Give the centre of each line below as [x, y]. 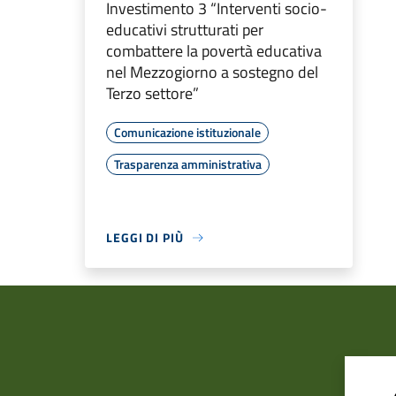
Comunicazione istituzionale [187, 133]
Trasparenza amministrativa [188, 164]
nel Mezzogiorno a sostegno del [212, 72]
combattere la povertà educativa [214, 51]
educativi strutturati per [185, 30]
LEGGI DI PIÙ [145, 238]
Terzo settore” [152, 94]
